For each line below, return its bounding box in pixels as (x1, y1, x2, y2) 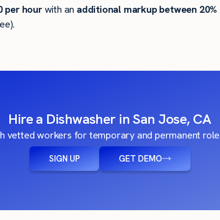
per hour (2, 3, 42, 16)
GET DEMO (119, 153, 162, 164)
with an (42, 3, 77, 16)
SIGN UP (49, 153, 80, 164)
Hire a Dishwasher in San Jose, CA (8, 110, 212, 128)
